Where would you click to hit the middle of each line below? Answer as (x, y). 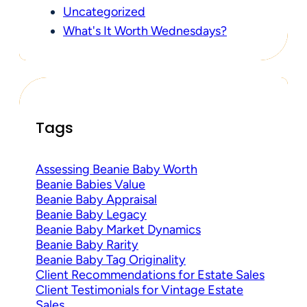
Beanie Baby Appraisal (96, 199)
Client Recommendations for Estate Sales (150, 274)
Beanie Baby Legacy (91, 214)
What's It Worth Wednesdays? (145, 31)
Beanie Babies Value (90, 184)
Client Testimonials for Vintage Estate (139, 290)
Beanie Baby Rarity (87, 244)
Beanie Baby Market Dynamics (118, 229)
